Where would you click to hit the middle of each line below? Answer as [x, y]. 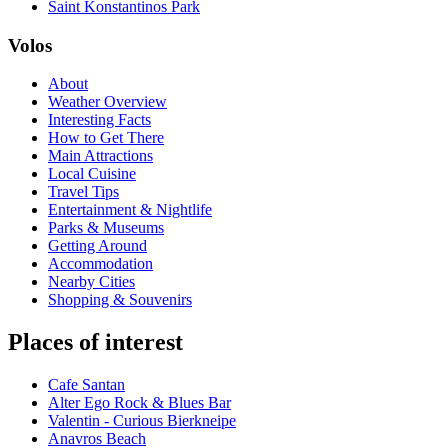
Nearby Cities [91, 282]
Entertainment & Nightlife [130, 210]
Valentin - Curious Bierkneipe [142, 421]
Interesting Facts [99, 120]
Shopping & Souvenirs [120, 300]
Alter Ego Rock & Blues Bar [139, 403]
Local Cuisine [92, 174]
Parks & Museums [106, 228]
